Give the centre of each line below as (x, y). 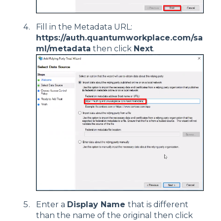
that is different (158, 205)
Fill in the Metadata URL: (84, 27)
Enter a (52, 205)
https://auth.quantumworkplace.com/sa (119, 38)
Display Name (97, 205)
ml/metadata (63, 49)
